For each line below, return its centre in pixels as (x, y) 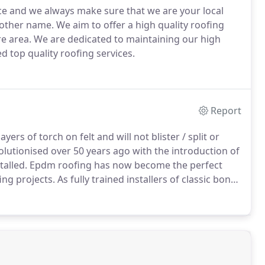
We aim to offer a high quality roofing (139, 25)
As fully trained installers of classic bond (146, 179)
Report (226, 111)
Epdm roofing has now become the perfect (125, 165)
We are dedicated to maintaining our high (126, 39)
